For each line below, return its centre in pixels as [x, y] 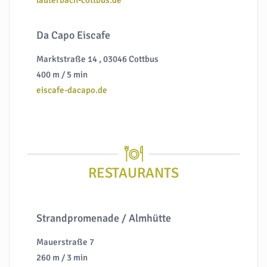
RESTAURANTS [133, 173]
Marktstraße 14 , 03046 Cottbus [98, 59]
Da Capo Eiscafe [74, 35]
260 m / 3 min [62, 258]
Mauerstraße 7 [66, 242]
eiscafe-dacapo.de [72, 90]
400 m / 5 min [62, 75]
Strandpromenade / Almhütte [104, 218]
